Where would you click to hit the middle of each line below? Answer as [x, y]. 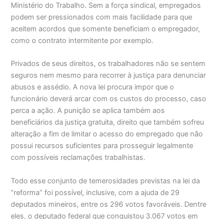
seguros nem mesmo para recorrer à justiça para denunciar [109, 76]
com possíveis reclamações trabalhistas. [78, 158]
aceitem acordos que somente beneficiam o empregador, [106, 29]
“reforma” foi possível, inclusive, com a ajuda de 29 [95, 192]
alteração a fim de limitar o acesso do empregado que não [107, 134]
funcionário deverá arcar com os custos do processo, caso [109, 99]
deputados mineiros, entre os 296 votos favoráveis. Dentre [109, 204]
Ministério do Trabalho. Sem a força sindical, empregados [106, 6]
